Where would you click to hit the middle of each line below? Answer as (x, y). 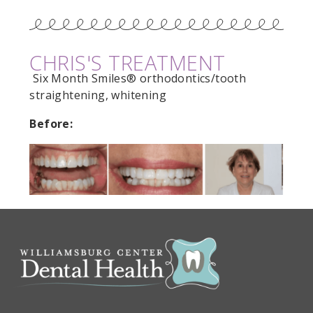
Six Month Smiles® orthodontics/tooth (138, 78)
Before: (51, 123)
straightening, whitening (98, 95)
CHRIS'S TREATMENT (128, 62)
